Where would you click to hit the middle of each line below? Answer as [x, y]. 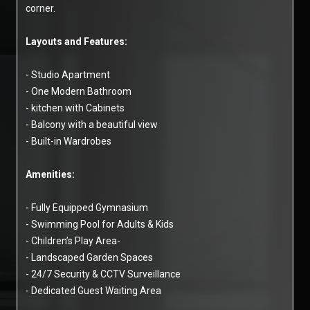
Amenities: [50, 174]
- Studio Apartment [68, 75]
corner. [40, 8]
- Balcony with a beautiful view [92, 125]
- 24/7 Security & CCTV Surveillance [103, 274]
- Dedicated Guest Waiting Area [93, 291]
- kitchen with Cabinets [75, 108]
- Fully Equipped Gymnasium [87, 208]
